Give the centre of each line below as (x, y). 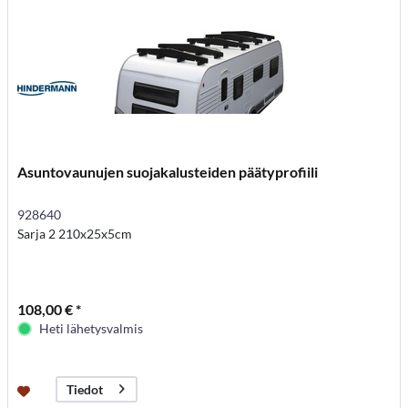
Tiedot (85, 390)
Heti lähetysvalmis (92, 328)
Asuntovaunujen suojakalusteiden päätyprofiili (168, 171)
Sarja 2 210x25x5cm (75, 233)
